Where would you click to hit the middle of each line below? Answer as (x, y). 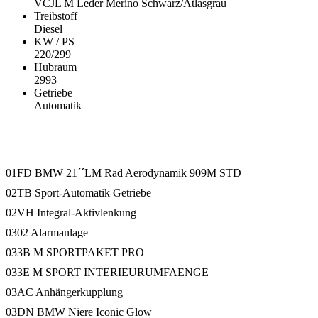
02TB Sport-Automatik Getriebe (78, 192)
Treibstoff (56, 16)
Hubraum (55, 67)
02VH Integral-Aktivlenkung (71, 212)
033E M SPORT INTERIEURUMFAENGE (107, 272)
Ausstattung (35, 137)
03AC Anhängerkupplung (64, 292)
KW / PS (54, 42)
